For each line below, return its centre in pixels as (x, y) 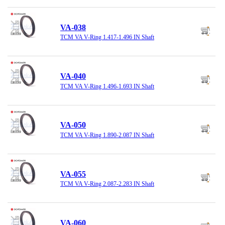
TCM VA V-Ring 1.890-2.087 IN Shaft (107, 135)
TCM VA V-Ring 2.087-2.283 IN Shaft (107, 184)
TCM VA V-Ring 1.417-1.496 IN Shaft (107, 37)
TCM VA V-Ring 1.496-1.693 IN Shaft (107, 86)
